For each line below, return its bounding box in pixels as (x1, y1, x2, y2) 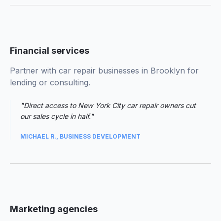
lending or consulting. (10, 77, 90, 87)
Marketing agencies (10, 204, 98, 214)
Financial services (10, 45, 89, 56)
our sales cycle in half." (20, 112, 94, 120)
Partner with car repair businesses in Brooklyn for (10, 66, 199, 75)
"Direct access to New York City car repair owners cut (20, 101, 196, 110)
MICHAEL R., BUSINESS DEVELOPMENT (20, 133, 141, 140)
